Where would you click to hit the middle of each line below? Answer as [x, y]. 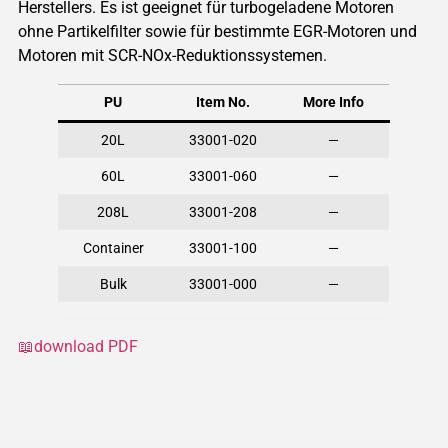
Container [113, 248]
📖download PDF [77, 346]
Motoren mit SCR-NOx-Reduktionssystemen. [172, 55]
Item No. [223, 102]
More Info [334, 102]
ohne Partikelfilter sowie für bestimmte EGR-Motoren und [217, 31]
